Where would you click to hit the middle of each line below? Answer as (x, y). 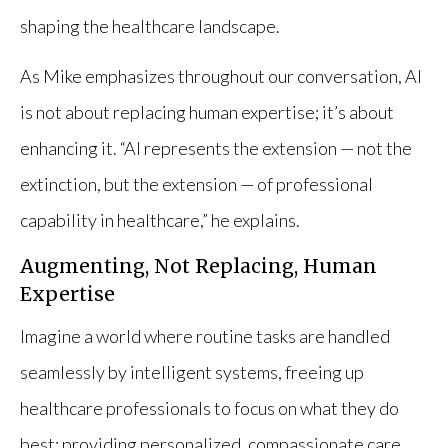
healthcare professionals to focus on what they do (209, 408)
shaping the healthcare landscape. (150, 26)
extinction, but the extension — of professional (196, 184)
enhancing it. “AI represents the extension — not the (216, 148)
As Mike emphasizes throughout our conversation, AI (221, 76)
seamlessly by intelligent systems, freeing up (192, 372)
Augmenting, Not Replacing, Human (198, 266)
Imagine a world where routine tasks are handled (205, 336)
